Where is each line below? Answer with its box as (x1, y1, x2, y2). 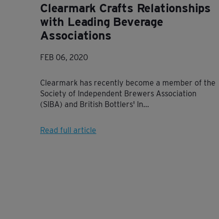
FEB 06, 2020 (40, 53, 88, 62)
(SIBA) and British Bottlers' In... (40, 100, 149, 109)
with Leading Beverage (40, 15, 163, 29)
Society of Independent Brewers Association (40, 89, 197, 98)
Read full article (40, 126, 96, 135)
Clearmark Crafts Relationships (40, 1, 211, 15)
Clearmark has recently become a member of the (40, 78, 216, 88)
